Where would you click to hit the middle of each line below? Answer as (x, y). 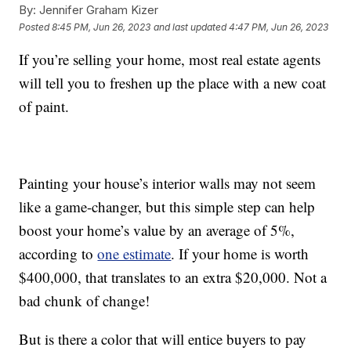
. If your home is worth (240, 254)
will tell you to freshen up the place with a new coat (173, 83)
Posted (36, 27)
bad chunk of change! (85, 301)
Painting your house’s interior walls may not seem (168, 183)
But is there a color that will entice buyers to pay (163, 339)
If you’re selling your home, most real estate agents (170, 60)
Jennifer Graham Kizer (98, 10)
